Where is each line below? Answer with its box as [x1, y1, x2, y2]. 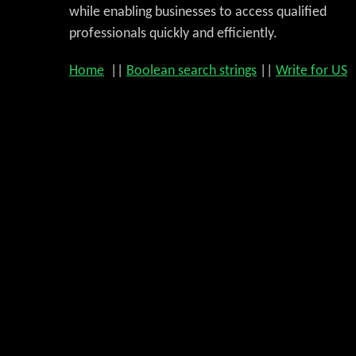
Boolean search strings [126, 64, 257, 79]
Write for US [276, 64, 347, 79]
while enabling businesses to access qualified [69, 5, 327, 20]
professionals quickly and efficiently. [69, 26, 277, 41]
